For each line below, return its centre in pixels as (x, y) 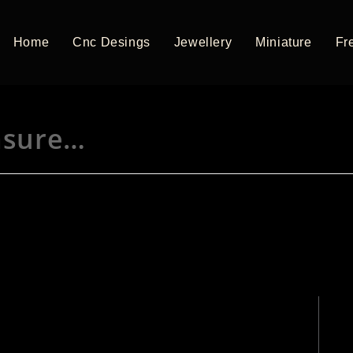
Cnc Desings (111, 42)
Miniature (284, 42)
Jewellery (203, 42)
